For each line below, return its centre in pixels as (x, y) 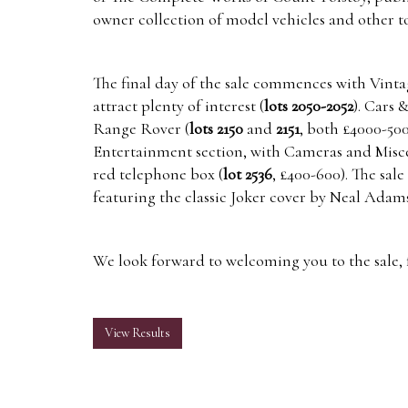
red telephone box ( (158, 174)
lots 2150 (216, 129)
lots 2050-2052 (309, 106)
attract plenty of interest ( (178, 106)
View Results (138, 333)
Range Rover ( (141, 129)
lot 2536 (248, 174)
